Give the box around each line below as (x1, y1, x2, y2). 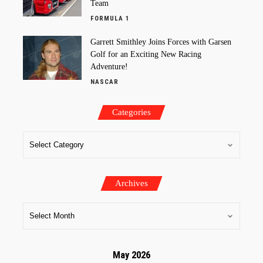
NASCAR (90, 77, 119, 86)
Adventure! (90, 62, 128, 71)
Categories (112, 107, 151, 117)
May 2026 (113, 249, 150, 261)
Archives (115, 178, 148, 188)
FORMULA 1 (90, 14, 130, 22)
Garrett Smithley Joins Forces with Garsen (90, 37, 231, 46)
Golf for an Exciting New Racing (90, 49, 201, 59)
